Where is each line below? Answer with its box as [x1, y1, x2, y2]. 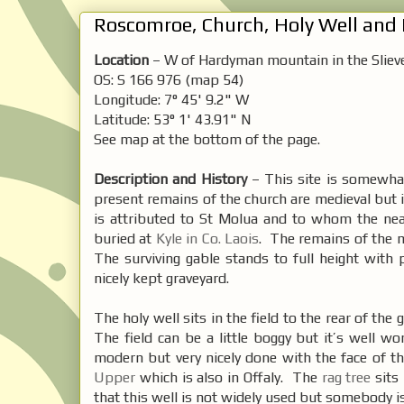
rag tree [321, 368, 372, 386]
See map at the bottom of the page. [94, 130, 320, 148]
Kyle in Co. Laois [155, 229, 260, 247]
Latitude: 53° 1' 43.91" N [94, 110, 251, 128]
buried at [94, 229, 156, 247]
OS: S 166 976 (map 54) [94, 70, 243, 88]
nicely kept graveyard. [94, 269, 233, 287]
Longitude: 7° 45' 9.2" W [94, 90, 249, 108]
